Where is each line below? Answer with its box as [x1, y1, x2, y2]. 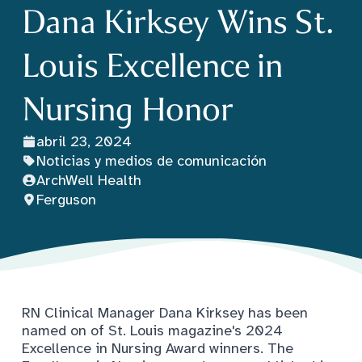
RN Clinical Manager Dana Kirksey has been [22, 303, 308, 322]
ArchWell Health [36, 170, 141, 189]
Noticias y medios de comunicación [36, 151, 267, 170]
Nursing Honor [22, 87, 234, 131]
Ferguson [36, 190, 96, 208]
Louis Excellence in [22, 44, 284, 87]
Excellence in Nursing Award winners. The [22, 339, 293, 357]
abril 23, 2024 [36, 132, 132, 150]
